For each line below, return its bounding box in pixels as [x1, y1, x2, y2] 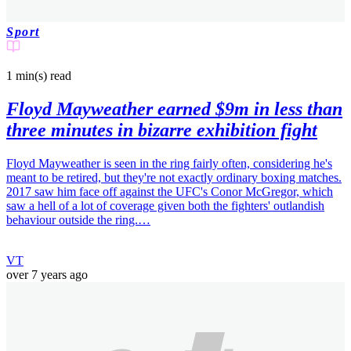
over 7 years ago [6, 267, 88, 281]
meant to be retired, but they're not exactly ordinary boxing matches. [6, 170, 342, 184]
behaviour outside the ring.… [6, 212, 150, 226]
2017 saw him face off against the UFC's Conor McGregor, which [6, 184, 333, 198]
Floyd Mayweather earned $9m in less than [6, 98, 342, 119]
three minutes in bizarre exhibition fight [6, 119, 317, 140]
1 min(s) [6, 68, 47, 82]
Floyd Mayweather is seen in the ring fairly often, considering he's [6, 156, 332, 170]
